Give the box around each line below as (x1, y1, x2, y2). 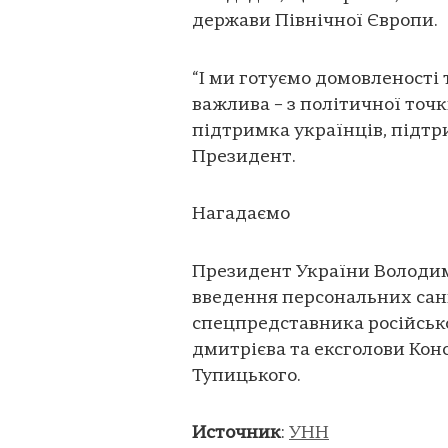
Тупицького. (192, 366, 301, 386)
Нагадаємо (192, 205, 290, 225)
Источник (192, 424, 281, 444)
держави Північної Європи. (192, 12, 438, 32)
